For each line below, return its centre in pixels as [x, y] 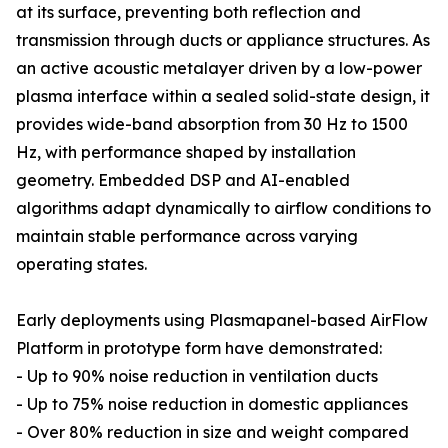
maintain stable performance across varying [187, 236]
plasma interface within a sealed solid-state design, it [223, 96]
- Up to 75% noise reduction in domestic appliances [212, 404]
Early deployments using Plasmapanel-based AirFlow [222, 320]
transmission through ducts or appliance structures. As [223, 40]
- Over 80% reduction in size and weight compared [212, 432]
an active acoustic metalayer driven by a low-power [219, 68]
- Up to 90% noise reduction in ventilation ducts [197, 376]
